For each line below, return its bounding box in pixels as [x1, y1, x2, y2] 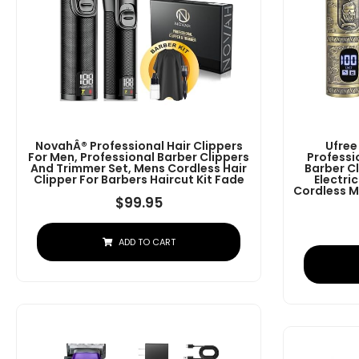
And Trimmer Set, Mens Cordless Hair [30, 160, 248, 177]
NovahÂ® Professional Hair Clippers [34, 138, 243, 155]
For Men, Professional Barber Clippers [28, 149, 250, 166]
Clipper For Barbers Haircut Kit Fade [33, 171, 244, 188]
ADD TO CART [118, 236, 175, 249]
